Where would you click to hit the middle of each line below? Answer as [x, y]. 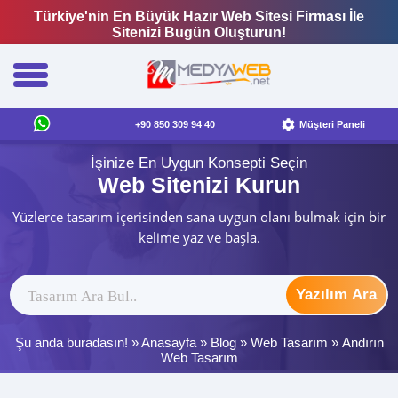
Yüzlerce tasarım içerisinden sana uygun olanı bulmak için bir [199, 216]
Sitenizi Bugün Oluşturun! [199, 32]
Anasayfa [168, 342]
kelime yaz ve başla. [199, 237]
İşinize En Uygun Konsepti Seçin [199, 163]
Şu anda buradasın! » [78, 342]
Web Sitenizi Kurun [199, 184]
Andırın [362, 342]
